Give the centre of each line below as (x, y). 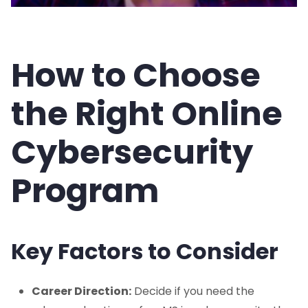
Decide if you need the (193, 291)
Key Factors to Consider (145, 252)
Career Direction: (81, 291)
